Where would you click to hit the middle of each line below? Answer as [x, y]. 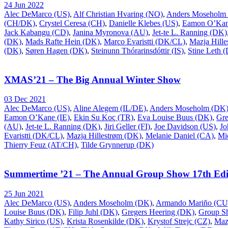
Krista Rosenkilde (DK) [105, 221]
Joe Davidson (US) [185, 127]
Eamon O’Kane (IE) [37, 118]
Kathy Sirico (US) [33, 221]
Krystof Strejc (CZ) [179, 221]
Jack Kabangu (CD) [36, 32]
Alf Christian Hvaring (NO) [118, 14]
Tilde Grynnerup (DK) [117, 145]
